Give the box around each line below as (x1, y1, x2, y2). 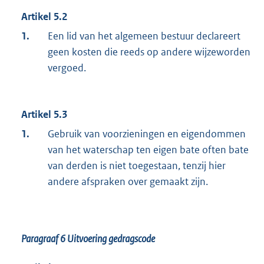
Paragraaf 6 (21, 232, 67, 246)
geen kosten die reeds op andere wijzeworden (48, 45, 250, 59)
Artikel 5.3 (21, 108, 67, 121)
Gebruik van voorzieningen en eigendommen (48, 127, 246, 141)
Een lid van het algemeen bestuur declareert (48, 29, 240, 43)
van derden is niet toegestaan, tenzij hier (48, 159, 226, 173)
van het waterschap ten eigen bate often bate (48, 143, 249, 157)
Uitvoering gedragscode (67, 232, 155, 246)
